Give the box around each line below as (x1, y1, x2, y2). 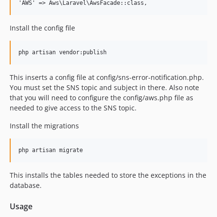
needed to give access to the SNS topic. (10, 103, 137, 113)
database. (10, 181, 42, 190)
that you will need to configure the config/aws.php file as (10, 93, 193, 103)
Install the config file (10, 23, 75, 33)
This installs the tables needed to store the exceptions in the (10, 170, 206, 180)
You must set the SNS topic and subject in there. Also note (10, 83, 199, 93)
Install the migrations (10, 121, 79, 131)
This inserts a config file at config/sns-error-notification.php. (10, 73, 204, 82)
